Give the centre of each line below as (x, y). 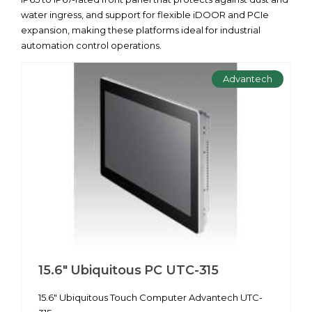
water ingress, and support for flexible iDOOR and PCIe (145, 15)
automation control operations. (91, 45)
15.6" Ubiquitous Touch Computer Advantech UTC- (150, 297)
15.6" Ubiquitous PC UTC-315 (129, 270)
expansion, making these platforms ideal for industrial (141, 30)
